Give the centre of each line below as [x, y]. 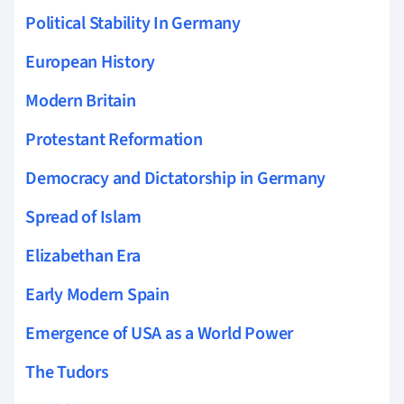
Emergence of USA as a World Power [160, 333]
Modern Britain [81, 101]
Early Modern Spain [97, 294]
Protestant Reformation [114, 139]
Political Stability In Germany [133, 23]
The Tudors [67, 372]
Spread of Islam [83, 217]
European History [91, 62]
